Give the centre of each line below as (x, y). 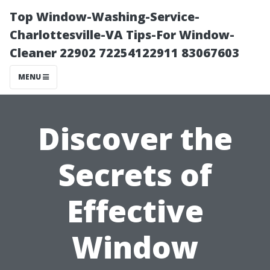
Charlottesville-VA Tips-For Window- (122, 35)
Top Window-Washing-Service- (105, 17)
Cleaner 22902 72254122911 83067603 (124, 53)
